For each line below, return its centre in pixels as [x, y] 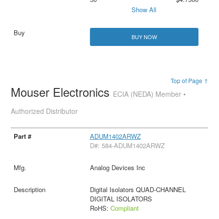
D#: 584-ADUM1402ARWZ [127, 146]
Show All [144, 10]
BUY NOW [144, 37]
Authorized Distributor [44, 111]
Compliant [124, 208]
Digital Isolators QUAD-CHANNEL [138, 190]
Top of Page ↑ [189, 81]
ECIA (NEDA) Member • [150, 94]
